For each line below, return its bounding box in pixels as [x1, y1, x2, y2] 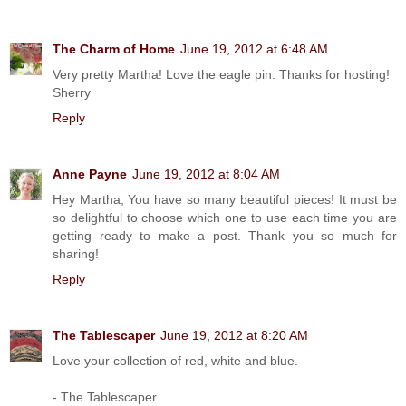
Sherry [53, 84, 91, 100]
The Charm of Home [53, 41, 175, 56]
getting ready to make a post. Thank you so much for [53, 227, 397, 243]
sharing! [53, 246, 99, 261]
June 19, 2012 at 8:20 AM [160, 327, 308, 343]
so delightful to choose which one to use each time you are [53, 209, 397, 225]
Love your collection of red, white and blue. [53, 353, 298, 368]
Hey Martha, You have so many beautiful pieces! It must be [53, 191, 397, 207]
